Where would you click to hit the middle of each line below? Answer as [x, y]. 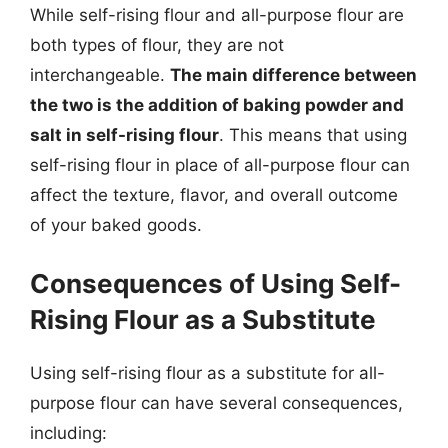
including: [68, 432]
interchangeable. [100, 75]
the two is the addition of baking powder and [217, 105]
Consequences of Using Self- [215, 283]
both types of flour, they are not [157, 45]
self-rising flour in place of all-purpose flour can [220, 165]
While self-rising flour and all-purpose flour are [217, 15]
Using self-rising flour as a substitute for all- [207, 372]
